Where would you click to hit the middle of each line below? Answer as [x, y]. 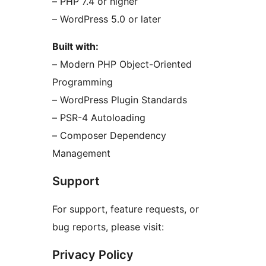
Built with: [75, 47]
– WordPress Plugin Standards [120, 100]
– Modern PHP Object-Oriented [122, 64]
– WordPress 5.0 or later [107, 19]
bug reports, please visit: [108, 227]
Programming [83, 82]
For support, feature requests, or [126, 209]
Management [81, 153]
